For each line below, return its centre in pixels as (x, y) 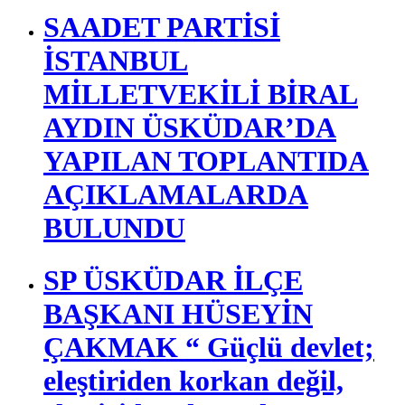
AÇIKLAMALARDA (176, 194)
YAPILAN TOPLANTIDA (206, 160)
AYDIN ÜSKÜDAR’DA (190, 127)
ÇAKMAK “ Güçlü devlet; (209, 348)
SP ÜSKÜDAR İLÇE (173, 281)
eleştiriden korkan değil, (193, 381)
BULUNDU (114, 227)
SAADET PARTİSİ (162, 27)
